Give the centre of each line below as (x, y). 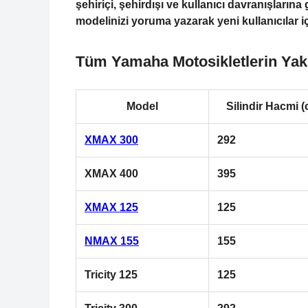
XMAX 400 (111, 173)
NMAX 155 (112, 241)
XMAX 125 (111, 207)
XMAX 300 (111, 140)
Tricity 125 (111, 274)
